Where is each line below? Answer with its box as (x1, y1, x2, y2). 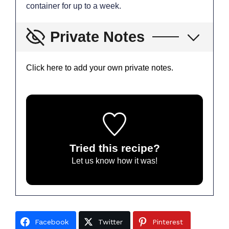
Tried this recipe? (69, 142, 160, 154)
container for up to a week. (26, 1, 121, 10)
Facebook (35, 218, 68, 226)
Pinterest (152, 218, 183, 226)
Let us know (72, 156, 115, 165)
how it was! (115, 156, 157, 165)
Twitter (98, 218, 123, 226)
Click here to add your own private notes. (26, 63, 173, 72)
